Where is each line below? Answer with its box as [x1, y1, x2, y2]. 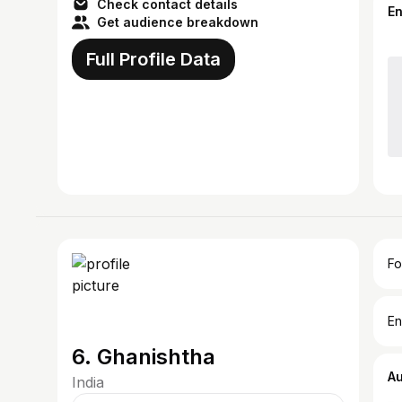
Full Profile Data [86, 48, 221, 70]
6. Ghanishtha [72, 344, 215, 370]
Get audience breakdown [97, 14, 258, 30]
